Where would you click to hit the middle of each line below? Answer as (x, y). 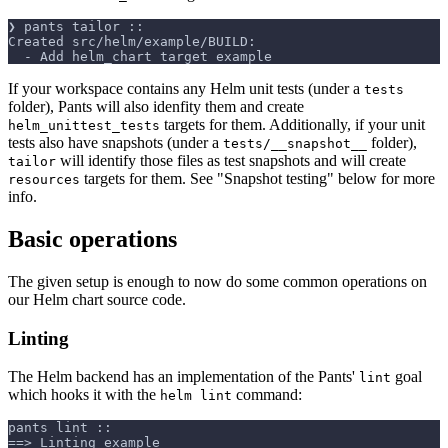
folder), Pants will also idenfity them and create (156, 107)
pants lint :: (60, 428)
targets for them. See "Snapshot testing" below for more (257, 179)
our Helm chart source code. (97, 299)
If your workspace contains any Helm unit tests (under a (186, 89)
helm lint (196, 396)
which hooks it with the (84, 395)
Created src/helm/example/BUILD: (132, 42)
